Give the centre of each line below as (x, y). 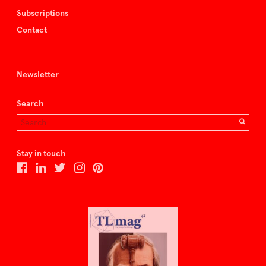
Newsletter (38, 74)
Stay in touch (41, 153)
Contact (32, 30)
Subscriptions (42, 13)
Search (30, 103)
